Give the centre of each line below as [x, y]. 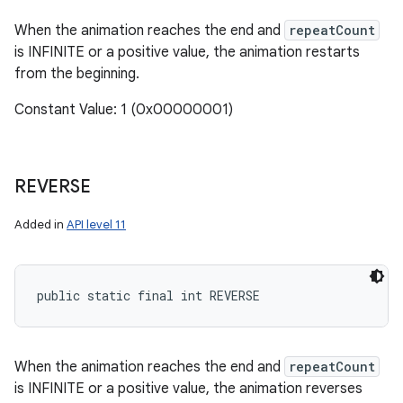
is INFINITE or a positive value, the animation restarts [187, 52]
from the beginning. [77, 74]
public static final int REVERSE [148, 296]
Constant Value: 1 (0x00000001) [124, 110]
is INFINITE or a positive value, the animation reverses [188, 389]
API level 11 [96, 224]
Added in [40, 224]
